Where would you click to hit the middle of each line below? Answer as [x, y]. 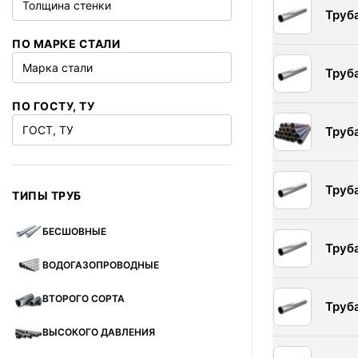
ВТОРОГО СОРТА [84, 298]
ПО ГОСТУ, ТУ [53, 106]
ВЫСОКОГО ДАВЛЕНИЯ [99, 332]
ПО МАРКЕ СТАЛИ [66, 44]
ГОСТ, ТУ [48, 130]
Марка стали [58, 68]
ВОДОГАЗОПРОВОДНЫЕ [101, 265]
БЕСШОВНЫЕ [74, 231]
